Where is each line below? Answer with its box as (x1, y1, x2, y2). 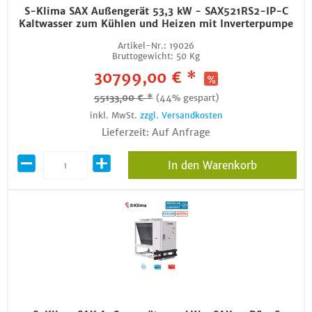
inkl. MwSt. (89, 110, 140, 120)
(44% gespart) (155, 92, 219, 104)
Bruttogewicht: (112, 51, 173, 61)
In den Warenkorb (167, 159, 257, 172)
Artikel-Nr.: (118, 40, 166, 51)
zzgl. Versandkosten (139, 110, 223, 120)
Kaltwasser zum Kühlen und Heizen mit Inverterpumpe (19, 17, 293, 30)
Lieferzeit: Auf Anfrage (102, 126, 210, 139)
